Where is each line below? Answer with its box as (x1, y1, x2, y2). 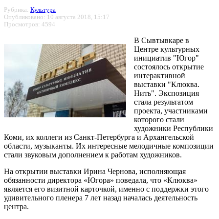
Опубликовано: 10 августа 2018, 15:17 (4, 13, 109, 21)
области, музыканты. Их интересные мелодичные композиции (4, 141, 214, 150)
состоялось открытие (134, 62, 204, 71)
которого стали (134, 115, 184, 124)
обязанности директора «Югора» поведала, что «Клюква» (4, 175, 197, 184)
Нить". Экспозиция (134, 88, 199, 97)
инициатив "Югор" (134, 53, 199, 62)
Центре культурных (134, 44, 199, 53)
